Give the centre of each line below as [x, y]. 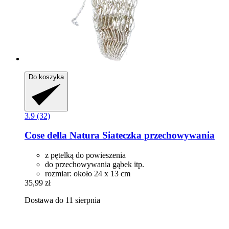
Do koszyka [46, 77]
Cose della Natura [62, 135]
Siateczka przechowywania [157, 135]
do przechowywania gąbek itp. [95, 165]
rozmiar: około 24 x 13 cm [88, 174]
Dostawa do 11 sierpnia [62, 200]
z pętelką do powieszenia [85, 155]
